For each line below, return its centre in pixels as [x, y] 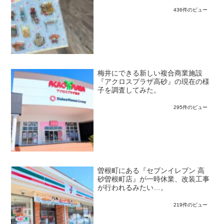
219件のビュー [190, 205]
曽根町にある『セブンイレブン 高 [151, 171]
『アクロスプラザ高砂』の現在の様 [154, 82]
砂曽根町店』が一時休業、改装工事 [154, 179]
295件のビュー [190, 107]
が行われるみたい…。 [133, 188]
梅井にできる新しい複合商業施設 [150, 73]
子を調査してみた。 [129, 90]
